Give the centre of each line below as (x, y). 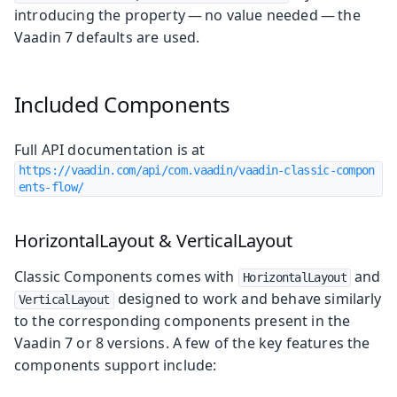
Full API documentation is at (110, 149)
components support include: (116, 365)
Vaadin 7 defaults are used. (107, 37)
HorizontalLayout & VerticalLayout (153, 240)
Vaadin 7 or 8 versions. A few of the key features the (192, 343)
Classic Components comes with (126, 276)
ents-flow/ (51, 187)
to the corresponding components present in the (183, 320)
